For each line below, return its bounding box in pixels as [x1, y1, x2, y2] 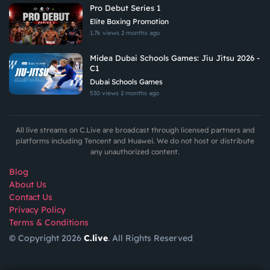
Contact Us [9, 191, 52, 202]
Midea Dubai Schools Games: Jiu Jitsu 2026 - [90, 52, 260, 63]
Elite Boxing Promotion [90, 17, 169, 27]
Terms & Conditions [9, 216, 89, 228]
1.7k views [90, 29, 121, 37]
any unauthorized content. [90, 146, 180, 156]
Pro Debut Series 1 [90, 3, 161, 13]
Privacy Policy [9, 204, 66, 215]
